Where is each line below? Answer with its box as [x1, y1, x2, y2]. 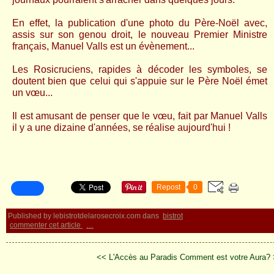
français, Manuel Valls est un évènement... [12, 41, 194, 51]
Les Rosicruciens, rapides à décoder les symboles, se [12, 64, 267, 75]
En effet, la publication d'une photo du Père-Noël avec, [12, 18, 267, 28]
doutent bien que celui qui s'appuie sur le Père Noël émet [12, 76, 267, 86]
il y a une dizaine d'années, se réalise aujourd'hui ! [12, 122, 231, 133]
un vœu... [12, 87, 53, 98]
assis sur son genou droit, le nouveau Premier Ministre [12, 29, 267, 40]
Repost [157, 183, 180, 191]
